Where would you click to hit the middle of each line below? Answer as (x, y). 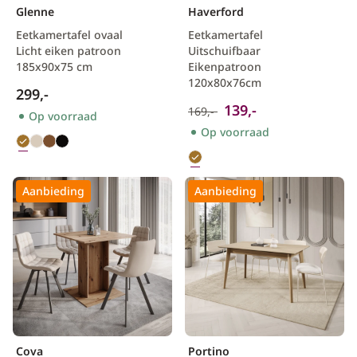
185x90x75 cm (54, 67)
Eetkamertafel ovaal (69, 35)
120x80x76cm (225, 82)
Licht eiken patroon (69, 51)
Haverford (216, 12)
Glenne (35, 12)
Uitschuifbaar (224, 51)
